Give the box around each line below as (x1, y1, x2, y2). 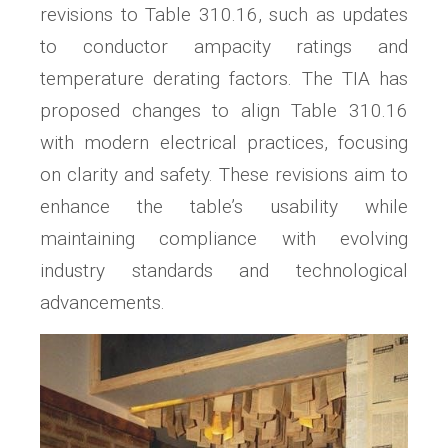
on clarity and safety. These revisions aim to (40, 163, 408, 187)
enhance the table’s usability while (40, 195, 408, 219)
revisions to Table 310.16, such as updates (40, 3, 408, 27)
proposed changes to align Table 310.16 (40, 99, 408, 123)
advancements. (40, 291, 165, 315)
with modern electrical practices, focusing (40, 131, 408, 155)
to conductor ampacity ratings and (40, 35, 408, 59)
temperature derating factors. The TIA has (40, 67, 408, 91)
